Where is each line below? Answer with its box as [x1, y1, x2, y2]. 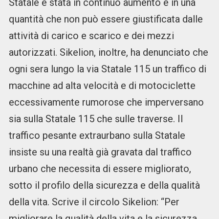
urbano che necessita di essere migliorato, [8, 163, 191, 175]
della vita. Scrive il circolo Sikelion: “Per [8, 196, 179, 208]
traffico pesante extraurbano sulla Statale [8, 130, 185, 142]
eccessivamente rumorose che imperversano [8, 96, 204, 109]
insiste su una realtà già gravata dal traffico [8, 146, 192, 158]
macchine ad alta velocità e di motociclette [8, 80, 196, 92]
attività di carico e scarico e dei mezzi [8, 30, 174, 42]
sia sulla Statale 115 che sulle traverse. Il [8, 113, 183, 125]
